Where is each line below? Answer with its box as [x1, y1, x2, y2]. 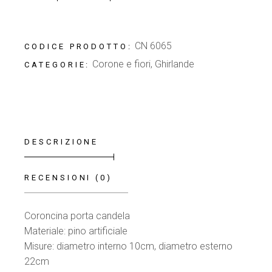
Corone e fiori [92, 58, 151, 70]
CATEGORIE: [24, 60, 90, 69]
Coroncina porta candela [24, 210, 131, 222]
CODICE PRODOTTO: [24, 42, 132, 51]
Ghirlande [155, 58, 195, 70]
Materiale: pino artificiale [24, 225, 128, 237]
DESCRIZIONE [24, 137, 99, 146]
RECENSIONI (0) [24, 173, 112, 182]
